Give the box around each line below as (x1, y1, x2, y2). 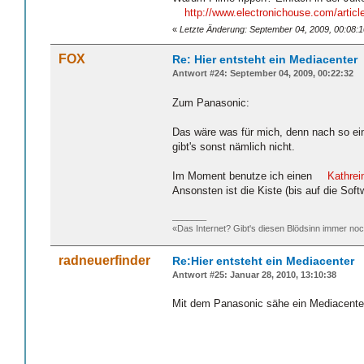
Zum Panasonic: (172, 97, 249, 110)
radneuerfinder (58, 253, 150, 267)
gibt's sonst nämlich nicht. (172, 141, 295, 154)
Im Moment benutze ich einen (172, 170, 315, 183)
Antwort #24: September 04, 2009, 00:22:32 (172, 68, 353, 79)
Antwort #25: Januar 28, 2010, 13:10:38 (172, 269, 336, 279)
